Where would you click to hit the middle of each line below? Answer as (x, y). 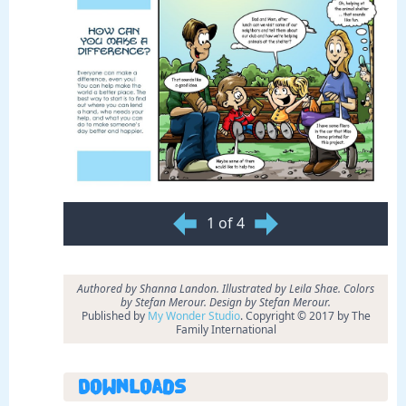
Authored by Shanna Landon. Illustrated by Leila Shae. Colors (226, 289)
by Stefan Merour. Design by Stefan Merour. (226, 303)
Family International (226, 330)
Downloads (132, 388)
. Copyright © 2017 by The (305, 316)
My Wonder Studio (193, 316)
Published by (114, 316)
